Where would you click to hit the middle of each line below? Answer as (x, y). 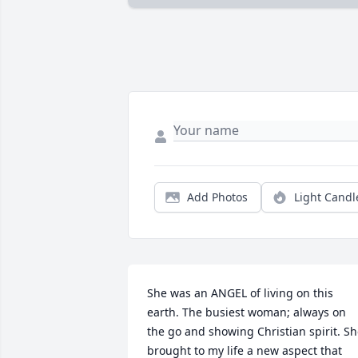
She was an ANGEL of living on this (240, 293)
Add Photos (217, 197)
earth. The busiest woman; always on (247, 312)
